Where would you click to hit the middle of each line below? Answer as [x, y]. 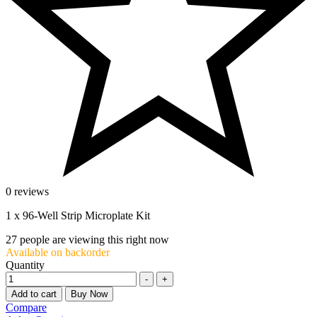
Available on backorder [58, 252]
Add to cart [34, 294]
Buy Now [89, 294]
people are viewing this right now [93, 239]
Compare [26, 307]
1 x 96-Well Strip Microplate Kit [78, 215]
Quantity [25, 265]
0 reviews [27, 191]
